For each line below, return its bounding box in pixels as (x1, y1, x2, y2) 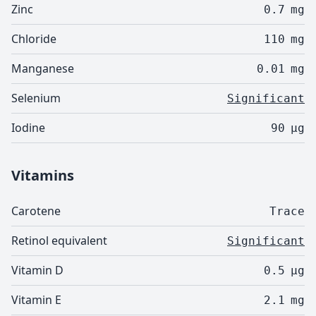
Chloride (11, 31, 56, 47)
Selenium (11, 90, 61, 106)
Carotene (11, 203, 61, 219)
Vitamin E (11, 292, 61, 308)
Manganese (11, 61, 74, 76)
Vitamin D (11, 262, 63, 278)
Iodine (11, 120, 45, 135)
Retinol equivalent (11, 233, 107, 248)
